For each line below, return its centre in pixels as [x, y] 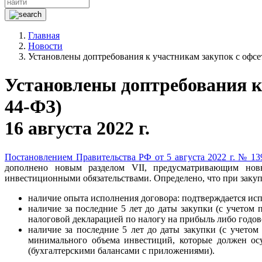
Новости [45, 46]
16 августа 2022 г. [77, 128]
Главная [44, 35]
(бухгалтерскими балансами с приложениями [119, 250]
